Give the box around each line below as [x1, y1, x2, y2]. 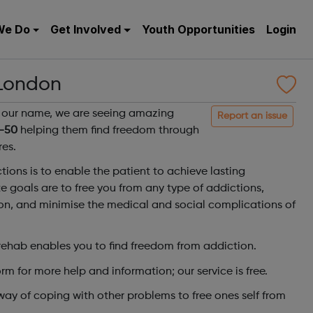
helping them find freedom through [17, 125, 199, 136]
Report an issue [217, 111, 287, 121]
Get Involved [50, 22, 122, 36]
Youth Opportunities [142, 22, 255, 36]
